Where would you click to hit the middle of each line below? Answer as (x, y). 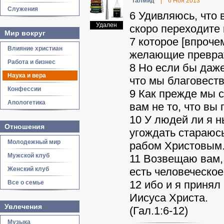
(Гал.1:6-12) (159, 211)
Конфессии (24, 89)
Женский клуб (28, 169)
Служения (23, 9)
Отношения (24, 126)
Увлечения (23, 206)
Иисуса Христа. (169, 198)
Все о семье (26, 182)
